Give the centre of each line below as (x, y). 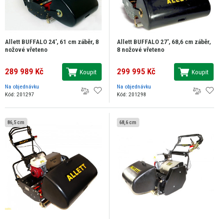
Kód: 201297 (20, 95)
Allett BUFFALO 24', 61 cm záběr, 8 (52, 42)
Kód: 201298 (131, 95)
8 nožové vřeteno (141, 50)
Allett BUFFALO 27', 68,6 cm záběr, (164, 42)
